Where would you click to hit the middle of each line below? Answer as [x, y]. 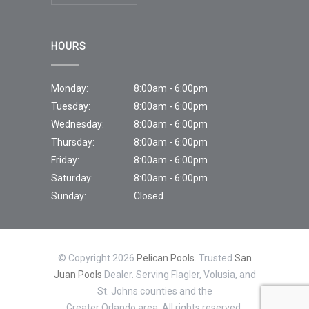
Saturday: [72, 178]
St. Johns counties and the [154, 291]
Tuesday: [71, 106]
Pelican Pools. [166, 258]
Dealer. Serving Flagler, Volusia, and [179, 274]
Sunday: [69, 196]
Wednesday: [78, 124]
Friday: [65, 160]
